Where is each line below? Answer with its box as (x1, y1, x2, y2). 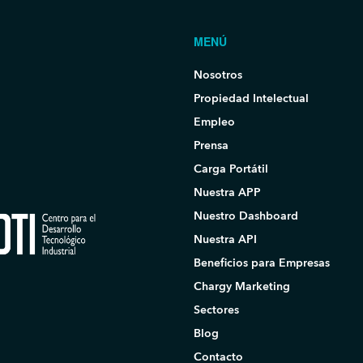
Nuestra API (194, 231, 257, 247)
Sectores (194, 301, 239, 318)
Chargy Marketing (194, 278, 290, 294)
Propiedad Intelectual (194, 90, 309, 106)
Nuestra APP (194, 184, 261, 200)
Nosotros (194, 66, 242, 83)
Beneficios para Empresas (194, 254, 330, 271)
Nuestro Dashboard (194, 207, 298, 224)
